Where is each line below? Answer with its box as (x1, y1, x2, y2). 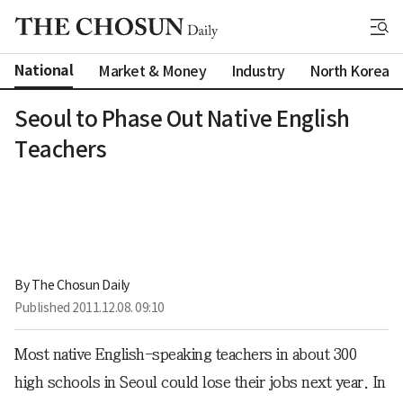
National (14, 61, 73, 80)
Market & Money (98, 61, 206, 80)
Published (14, 300, 72, 316)
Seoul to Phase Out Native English (14, 105, 350, 133)
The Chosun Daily (31, 277, 130, 293)
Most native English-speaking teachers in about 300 (14, 346, 356, 363)
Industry (231, 61, 284, 80)
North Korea (309, 61, 390, 80)
